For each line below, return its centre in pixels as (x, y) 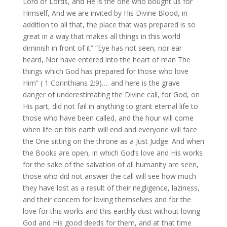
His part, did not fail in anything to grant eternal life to (110, 106)
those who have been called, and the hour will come (108, 118)
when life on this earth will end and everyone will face (110, 130)
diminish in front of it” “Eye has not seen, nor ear (102, 48)
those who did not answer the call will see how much (109, 176)
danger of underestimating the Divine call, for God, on (111, 95)
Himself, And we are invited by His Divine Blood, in (105, 13)
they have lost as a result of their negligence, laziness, (111, 188)
